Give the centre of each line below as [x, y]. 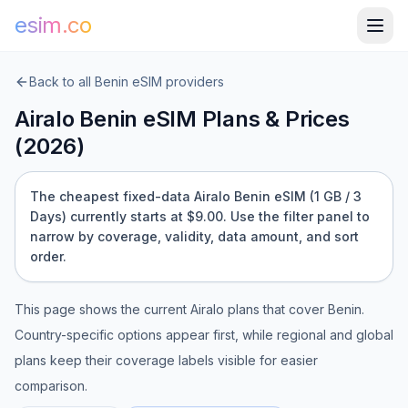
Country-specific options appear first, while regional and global [204, 335]
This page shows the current [102, 309]
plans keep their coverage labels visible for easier [166, 360]
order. [48, 256]
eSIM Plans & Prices [244, 119]
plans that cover [276, 309]
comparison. [51, 386]
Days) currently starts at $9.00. [128, 216]
